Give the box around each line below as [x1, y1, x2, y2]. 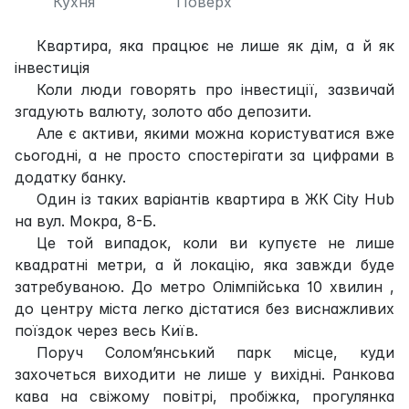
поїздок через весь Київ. [15, 320, 198, 340]
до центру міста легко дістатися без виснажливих [15, 299, 394, 318]
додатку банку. [15, 167, 126, 186]
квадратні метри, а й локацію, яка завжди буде [15, 255, 394, 274]
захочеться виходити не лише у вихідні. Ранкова [15, 364, 394, 383]
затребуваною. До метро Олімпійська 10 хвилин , [15, 277, 394, 296]
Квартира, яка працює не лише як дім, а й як [37, 36, 394, 55]
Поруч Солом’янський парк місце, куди [37, 342, 394, 362]
